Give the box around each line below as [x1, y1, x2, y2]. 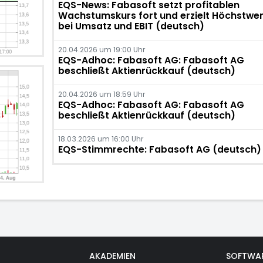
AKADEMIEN [89, 249, 136, 262]
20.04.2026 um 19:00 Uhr [58, 45, 145, 55]
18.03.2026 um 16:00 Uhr [58, 134, 143, 144]
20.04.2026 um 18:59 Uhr [58, 89, 145, 99]
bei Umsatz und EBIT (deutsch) [58, 19, 204, 33]
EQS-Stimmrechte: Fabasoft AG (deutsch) [58, 143, 261, 156]
